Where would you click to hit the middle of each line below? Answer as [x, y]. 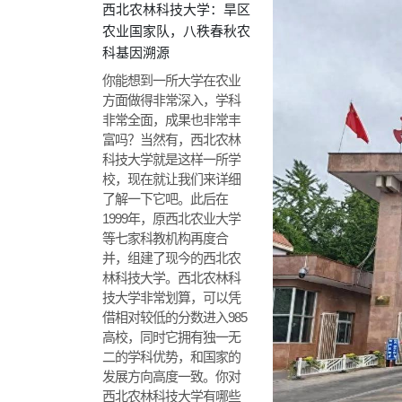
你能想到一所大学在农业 [171, 80]
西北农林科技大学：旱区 [176, 9]
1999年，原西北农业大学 [171, 218]
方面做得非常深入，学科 [171, 100]
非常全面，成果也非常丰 [171, 120]
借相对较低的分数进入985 [175, 317]
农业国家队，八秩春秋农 [176, 31]
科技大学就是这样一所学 [171, 159]
